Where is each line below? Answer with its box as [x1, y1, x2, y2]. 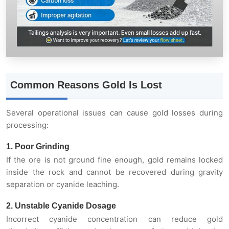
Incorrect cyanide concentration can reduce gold [6, 214, 223, 224]
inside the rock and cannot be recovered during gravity [6, 167, 223, 177]
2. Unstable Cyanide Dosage [6, 201, 116, 210]
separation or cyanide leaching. [6, 179, 119, 189]
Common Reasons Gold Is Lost [10, 79, 162, 90]
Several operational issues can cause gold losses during [6, 107, 223, 118]
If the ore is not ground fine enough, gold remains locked [6, 154, 223, 165]
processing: [6, 120, 49, 130]
